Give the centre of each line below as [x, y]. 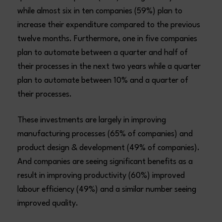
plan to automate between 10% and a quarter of [103, 81]
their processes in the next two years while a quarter [109, 67]
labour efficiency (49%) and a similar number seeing [107, 190]
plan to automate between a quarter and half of [103, 53]
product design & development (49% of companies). [109, 148]
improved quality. [48, 203]
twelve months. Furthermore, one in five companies [108, 39]
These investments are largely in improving [92, 120]
